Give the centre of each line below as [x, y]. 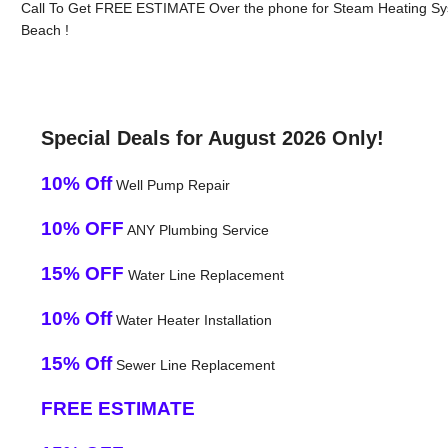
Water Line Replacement [203, 274]
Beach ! [44, 29]
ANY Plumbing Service [196, 229]
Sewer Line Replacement [193, 364]
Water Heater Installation [191, 319]
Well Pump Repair [170, 184]
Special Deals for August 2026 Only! [212, 137]
